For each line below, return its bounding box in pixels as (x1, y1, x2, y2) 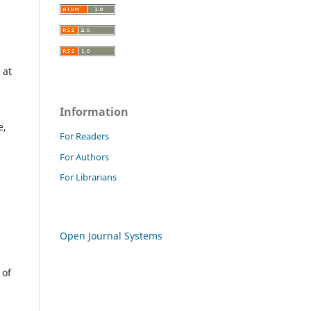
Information (60, 103, 128, 119)
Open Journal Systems (60, 229, 162, 243)
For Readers (60, 129, 109, 142)
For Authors (60, 150, 109, 163)
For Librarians (60, 171, 117, 184)
